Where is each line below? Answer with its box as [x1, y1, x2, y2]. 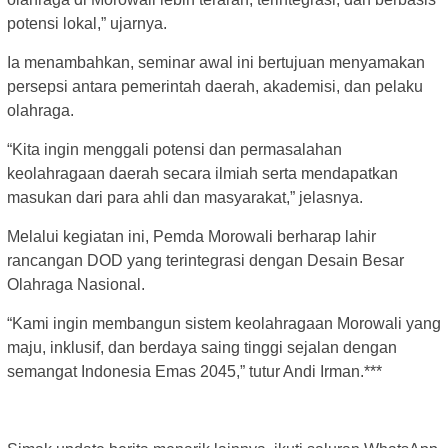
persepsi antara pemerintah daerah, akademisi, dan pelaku [7, 77, 423, 95]
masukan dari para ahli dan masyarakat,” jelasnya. [7, 188, 363, 206]
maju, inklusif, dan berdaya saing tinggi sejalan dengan [7, 338, 397, 356]
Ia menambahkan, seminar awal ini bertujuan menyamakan [7, 53, 425, 71]
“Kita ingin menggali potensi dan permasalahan [7, 140, 342, 158]
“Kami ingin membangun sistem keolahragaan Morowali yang [7, 314, 441, 332]
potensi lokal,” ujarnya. [7, 14, 167, 32]
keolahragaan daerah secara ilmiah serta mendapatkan [7, 164, 398, 182]
